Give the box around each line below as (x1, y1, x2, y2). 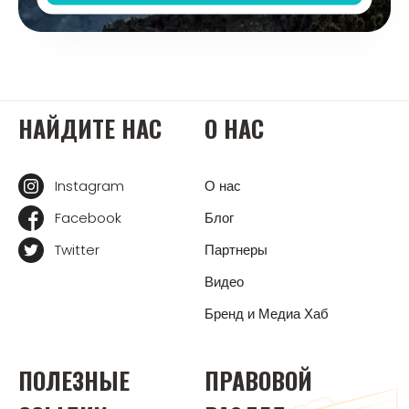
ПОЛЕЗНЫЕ (18, 362, 130, 398)
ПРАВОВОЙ (204, 362, 312, 398)
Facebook (55, 207, 121, 227)
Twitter (55, 239, 100, 259)
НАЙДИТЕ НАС (18, 110, 162, 146)
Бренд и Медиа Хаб (204, 303, 329, 323)
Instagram (55, 175, 124, 195)
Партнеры (204, 239, 267, 259)
